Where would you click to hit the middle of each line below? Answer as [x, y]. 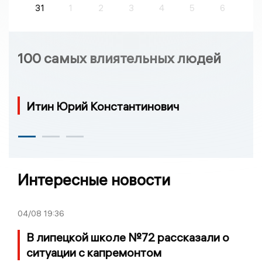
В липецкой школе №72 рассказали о [128, 237]
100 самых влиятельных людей [119, 58]
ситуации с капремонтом [94, 252]
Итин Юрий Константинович [103, 106]
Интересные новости [94, 180]
